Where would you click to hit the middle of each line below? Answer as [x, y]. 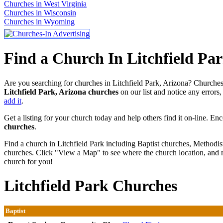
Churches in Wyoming [39, 21]
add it [13, 101]
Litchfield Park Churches [91, 186]
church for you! [28, 161]
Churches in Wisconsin [40, 12]
